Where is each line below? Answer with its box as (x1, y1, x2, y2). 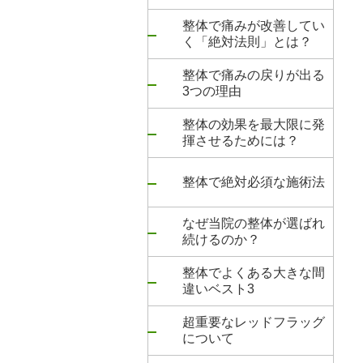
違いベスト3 (182, 282, 254, 296)
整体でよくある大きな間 (182, 266, 325, 280)
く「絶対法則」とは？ (182, 35, 312, 49)
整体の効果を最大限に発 (182, 117, 325, 131)
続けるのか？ (182, 233, 260, 246)
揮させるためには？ (182, 134, 299, 147)
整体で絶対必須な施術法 (182, 175, 325, 189)
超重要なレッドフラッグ (182, 315, 325, 329)
